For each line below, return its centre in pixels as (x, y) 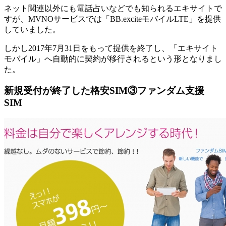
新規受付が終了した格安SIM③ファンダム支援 (104, 91)
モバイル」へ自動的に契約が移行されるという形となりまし (113, 59)
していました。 (32, 29)
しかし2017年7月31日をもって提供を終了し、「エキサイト (111, 48)
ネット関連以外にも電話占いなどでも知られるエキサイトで (113, 8)
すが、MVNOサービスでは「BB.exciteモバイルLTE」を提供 (112, 19)
